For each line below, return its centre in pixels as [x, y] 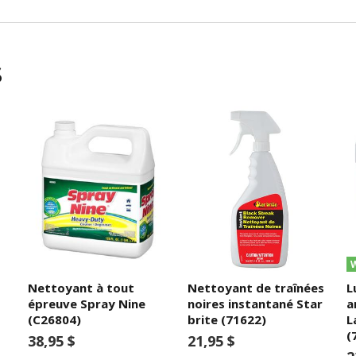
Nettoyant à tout [81, 288]
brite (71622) [226, 319]
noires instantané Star [255, 304]
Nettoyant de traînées [255, 288]
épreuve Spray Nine [87, 304]
